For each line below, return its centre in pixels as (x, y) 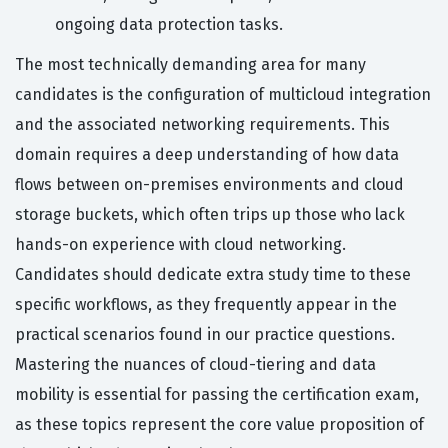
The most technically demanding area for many (190, 65)
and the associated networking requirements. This (202, 125)
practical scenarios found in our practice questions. (205, 335)
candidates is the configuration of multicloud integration (223, 95)
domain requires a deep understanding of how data (207, 155)
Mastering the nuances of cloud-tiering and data (195, 365)
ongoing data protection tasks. (169, 25)
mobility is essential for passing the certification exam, (217, 395)
